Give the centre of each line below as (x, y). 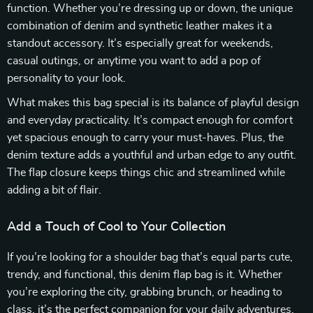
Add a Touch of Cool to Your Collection (116, 227)
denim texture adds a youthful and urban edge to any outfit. (152, 155)
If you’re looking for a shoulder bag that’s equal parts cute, (150, 257)
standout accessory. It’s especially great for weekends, (140, 43)
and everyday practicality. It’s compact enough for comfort (150, 120)
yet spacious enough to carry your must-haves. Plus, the (145, 138)
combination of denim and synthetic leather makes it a (139, 26)
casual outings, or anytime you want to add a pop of (134, 61)
